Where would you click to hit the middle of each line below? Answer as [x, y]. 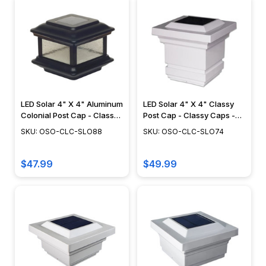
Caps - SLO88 [46, 127]
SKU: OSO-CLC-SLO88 [61, 132]
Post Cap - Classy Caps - [189, 115]
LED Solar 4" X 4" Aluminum [72, 104]
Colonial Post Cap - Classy [69, 115]
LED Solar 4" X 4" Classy [189, 104]
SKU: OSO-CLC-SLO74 [183, 132]
